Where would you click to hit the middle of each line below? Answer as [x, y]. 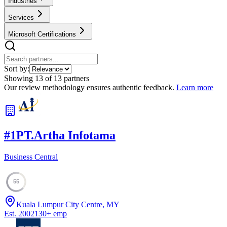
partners [75, 78]
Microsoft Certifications [42, 34]
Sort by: [17, 68]
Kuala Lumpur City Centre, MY [68, 204]
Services [21, 17]
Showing [20, 78]
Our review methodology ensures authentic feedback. [89, 87]
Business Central [31, 157]
